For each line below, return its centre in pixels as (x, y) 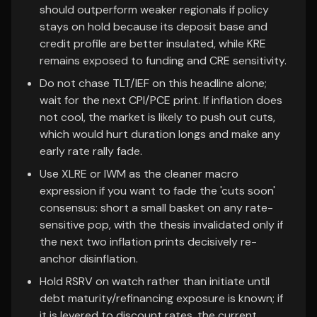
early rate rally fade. (91, 151)
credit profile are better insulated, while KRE (153, 44)
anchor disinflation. (89, 259)
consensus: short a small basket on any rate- (156, 208)
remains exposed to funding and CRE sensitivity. (163, 60)
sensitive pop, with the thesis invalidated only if (161, 225)
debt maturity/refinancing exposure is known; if (161, 298)
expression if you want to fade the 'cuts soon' (157, 191)
